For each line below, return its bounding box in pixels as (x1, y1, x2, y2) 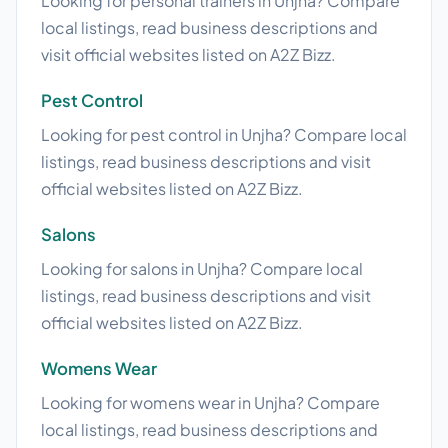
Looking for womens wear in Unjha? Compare (41, 392, 380, 414)
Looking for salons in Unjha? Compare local (41, 258, 363, 280)
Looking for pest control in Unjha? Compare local (41, 124, 407, 146)
